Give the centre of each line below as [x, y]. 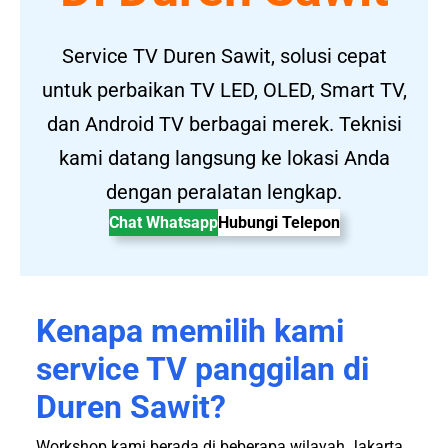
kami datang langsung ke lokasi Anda [224, 158]
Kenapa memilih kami [190, 331]
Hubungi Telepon [278, 223]
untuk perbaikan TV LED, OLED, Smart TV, [224, 90]
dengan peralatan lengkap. [224, 192]
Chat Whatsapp [163, 223]
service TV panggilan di [202, 369]
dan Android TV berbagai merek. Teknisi [224, 124]
